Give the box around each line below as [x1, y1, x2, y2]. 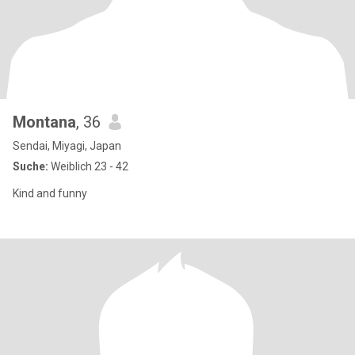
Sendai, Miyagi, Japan [13, 139, 121, 152]
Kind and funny [13, 187, 87, 200]
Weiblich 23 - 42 [48, 160, 128, 173]
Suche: [13, 160, 48, 173]
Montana [13, 113, 76, 132]
